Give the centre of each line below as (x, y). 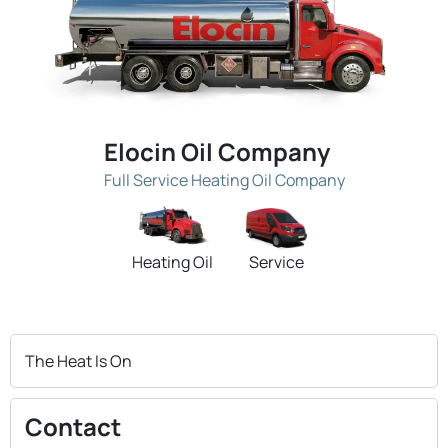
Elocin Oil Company (216, 151)
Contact (73, 426)
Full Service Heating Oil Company (224, 179)
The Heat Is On (78, 360)
